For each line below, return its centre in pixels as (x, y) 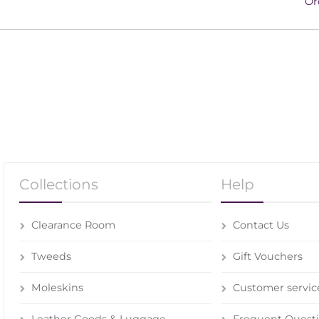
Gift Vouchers (267, 257)
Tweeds (51, 257)
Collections (59, 184)
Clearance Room (73, 225)
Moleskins (57, 288)
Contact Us (261, 225)
